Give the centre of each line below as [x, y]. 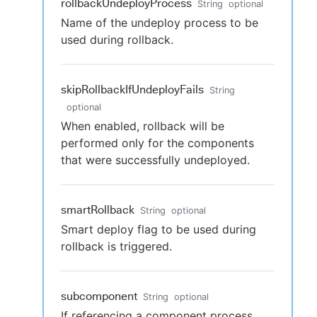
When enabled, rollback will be [143, 126]
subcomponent [99, 296]
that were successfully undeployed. [155, 160]
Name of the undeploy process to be [160, 23]
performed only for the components [157, 143]
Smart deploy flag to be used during [158, 229]
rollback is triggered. [116, 246]
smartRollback [98, 210]
